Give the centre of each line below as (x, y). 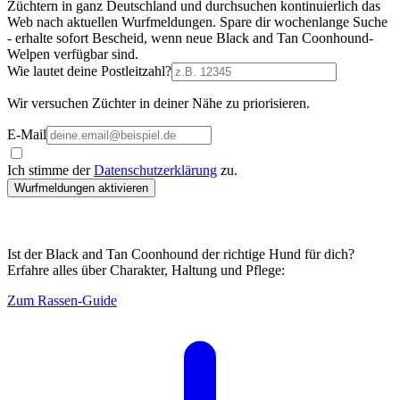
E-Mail (27, 134)
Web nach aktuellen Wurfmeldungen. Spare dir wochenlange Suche (197, 21)
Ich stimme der (50, 170)
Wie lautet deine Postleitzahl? (89, 71)
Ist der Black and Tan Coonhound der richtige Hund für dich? (181, 254)
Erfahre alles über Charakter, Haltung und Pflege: (146, 270)
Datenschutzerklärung (155, 170)
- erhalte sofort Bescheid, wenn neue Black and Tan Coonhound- (190, 37)
